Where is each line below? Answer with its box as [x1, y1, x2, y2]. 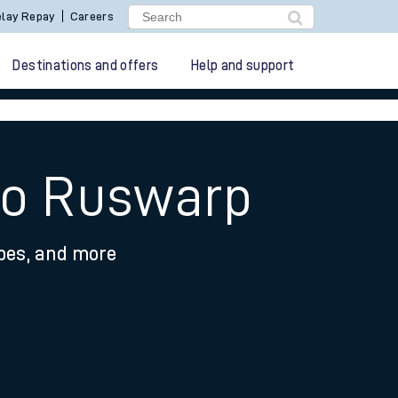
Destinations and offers [12, 59, 159, 73]
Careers [69, 10, 115, 22]
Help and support [190, 59, 295, 73]
